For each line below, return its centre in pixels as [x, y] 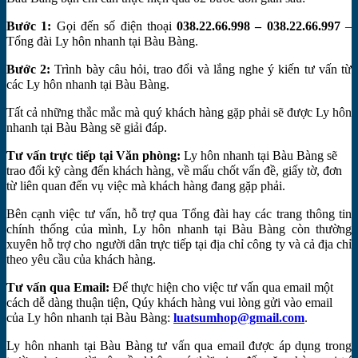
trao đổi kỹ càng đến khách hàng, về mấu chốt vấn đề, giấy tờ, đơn [174, 170]
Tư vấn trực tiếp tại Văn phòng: [95, 155]
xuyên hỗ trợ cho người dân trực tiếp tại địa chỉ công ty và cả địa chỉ [179, 244]
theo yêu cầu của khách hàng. [81, 259]
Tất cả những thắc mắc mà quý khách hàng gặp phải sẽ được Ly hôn [179, 112]
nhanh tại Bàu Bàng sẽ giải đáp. [87, 127]
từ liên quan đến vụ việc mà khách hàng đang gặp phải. [146, 185]
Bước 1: [29, 26]
